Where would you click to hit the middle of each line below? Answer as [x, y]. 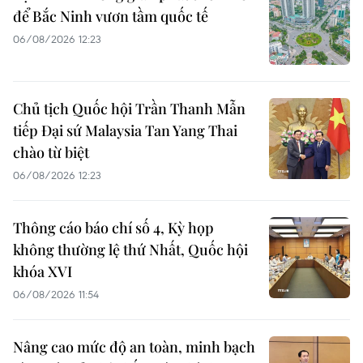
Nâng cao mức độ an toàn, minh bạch [134, 346]
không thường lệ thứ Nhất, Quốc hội [130, 249]
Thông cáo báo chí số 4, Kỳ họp [113, 227]
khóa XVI [43, 271]
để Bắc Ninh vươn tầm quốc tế [111, 16]
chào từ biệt [51, 152]
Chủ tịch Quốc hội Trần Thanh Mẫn [129, 108]
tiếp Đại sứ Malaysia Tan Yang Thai [125, 130]
